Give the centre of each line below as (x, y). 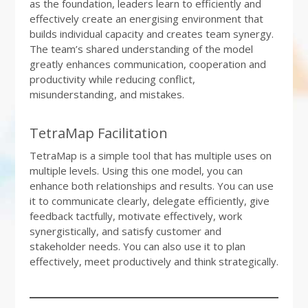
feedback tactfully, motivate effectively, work (135, 216)
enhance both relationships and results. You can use (151, 186)
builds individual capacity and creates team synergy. (151, 34)
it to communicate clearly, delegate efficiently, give (149, 201)
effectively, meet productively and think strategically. (154, 261)
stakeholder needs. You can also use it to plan (137, 246)
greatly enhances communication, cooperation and (147, 64)
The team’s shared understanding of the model (141, 49)
